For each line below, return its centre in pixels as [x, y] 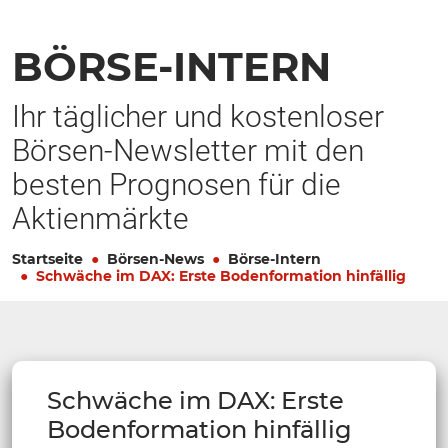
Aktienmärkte [100, 218]
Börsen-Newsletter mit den [188, 150]
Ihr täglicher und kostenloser [198, 116]
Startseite [47, 258]
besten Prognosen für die [176, 184]
